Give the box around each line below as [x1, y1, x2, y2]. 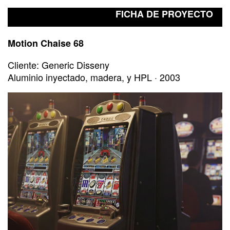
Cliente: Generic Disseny [8, 58, 109, 72]
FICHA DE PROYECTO [116, 7, 214, 21]
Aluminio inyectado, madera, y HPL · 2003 [8, 70, 180, 84]
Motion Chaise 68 [8, 36, 84, 50]
